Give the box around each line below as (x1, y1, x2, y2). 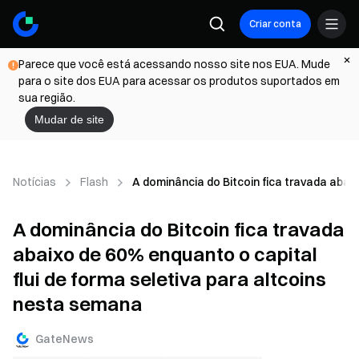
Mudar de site (34, 113, 104, 126)
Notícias (13, 174, 56, 189)
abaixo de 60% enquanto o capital (13, 242, 317, 266)
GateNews (35, 331, 94, 346)
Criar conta (249, 18, 301, 30)
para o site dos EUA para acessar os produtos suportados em (18, 74, 340, 88)
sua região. (18, 91, 75, 105)
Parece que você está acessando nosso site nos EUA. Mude (18, 57, 330, 71)
